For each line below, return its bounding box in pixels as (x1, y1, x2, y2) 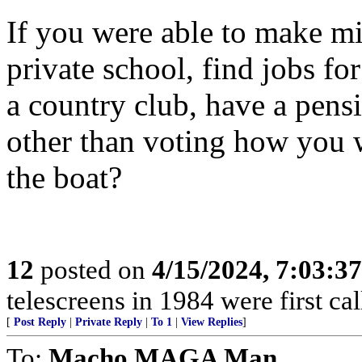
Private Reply (75, 316, 142, 328)
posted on (34, 255, 152, 284)
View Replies (181, 316, 242, 328)
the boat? (6, 160, 122, 195)
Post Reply (14, 316, 66, 328)
